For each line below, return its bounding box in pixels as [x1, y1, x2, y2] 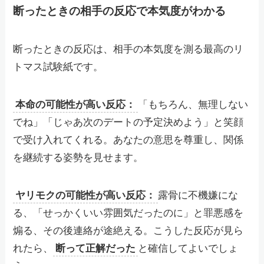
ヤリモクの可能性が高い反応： [15, 190, 156, 202]
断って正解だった [55, 243, 136, 255]
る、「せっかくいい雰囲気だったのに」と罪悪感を [13, 207, 244, 219]
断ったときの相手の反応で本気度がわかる [13, 4, 226, 17]
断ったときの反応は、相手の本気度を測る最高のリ [13, 44, 244, 55]
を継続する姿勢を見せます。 [13, 152, 144, 164]
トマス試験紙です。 [13, 61, 104, 73]
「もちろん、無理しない [138, 99, 249, 111]
